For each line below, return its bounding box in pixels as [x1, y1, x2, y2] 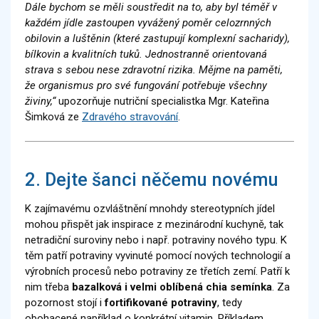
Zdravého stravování [82, 110, 178, 124]
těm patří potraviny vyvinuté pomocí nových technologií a [25, 249, 291, 263]
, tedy [217, 296, 242, 310]
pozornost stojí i [25, 296, 105, 310]
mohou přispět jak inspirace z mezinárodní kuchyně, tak [25, 218, 283, 231]
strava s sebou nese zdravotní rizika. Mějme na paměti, [25, 63, 283, 77]
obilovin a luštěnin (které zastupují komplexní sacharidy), [25, 32, 290, 46]
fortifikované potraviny [105, 296, 217, 310]
